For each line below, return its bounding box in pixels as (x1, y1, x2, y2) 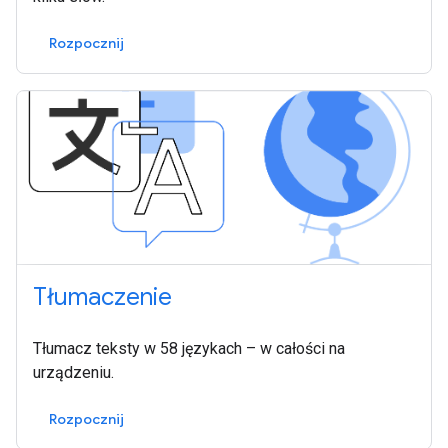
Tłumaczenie (33, 282, 172, 313)
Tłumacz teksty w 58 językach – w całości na (33, 339, 345, 359)
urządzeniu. (33, 363, 114, 383)
